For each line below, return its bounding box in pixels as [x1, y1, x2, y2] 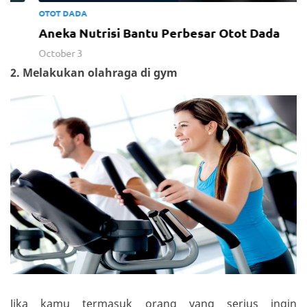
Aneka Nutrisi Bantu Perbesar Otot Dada [17, 24, 258, 40]
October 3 [17, 46, 61, 59]
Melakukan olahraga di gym [23, 64, 177, 80]
